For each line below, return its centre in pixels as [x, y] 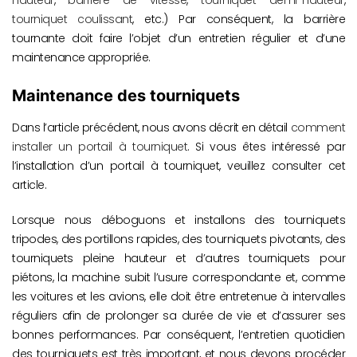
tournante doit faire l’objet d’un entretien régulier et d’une [178, 38]
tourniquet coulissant [73, 19]
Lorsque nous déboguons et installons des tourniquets [178, 220]
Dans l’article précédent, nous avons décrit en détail [151, 128]
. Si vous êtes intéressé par [267, 147]
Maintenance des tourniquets [126, 95]
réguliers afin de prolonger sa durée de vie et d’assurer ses [178, 316]
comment [318, 128]
